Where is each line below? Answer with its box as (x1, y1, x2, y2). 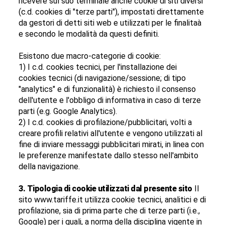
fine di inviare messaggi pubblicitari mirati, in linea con (19, 140, 204, 150)
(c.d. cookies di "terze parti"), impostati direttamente (19, 7, 204, 17)
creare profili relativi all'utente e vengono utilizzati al (19, 129, 203, 139)
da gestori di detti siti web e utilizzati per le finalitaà (19, 18, 202, 28)
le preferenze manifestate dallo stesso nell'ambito (19, 151, 199, 161)
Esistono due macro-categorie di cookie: (19, 51, 161, 61)
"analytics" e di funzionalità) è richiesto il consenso (19, 84, 196, 94)
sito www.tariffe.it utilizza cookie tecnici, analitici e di (19, 195, 206, 205)
